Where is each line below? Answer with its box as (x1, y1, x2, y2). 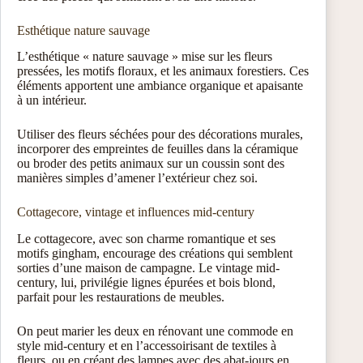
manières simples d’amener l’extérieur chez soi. (17, 171, 258, 186)
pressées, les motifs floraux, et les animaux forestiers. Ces (17, 64, 309, 79)
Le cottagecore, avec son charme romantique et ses (17, 232, 275, 246)
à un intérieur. (17, 93, 87, 108)
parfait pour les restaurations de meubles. (17, 290, 224, 305)
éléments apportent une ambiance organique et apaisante (17, 79, 303, 93)
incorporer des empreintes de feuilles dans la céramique (17, 142, 298, 156)
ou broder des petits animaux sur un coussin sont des (17, 156, 284, 171)
